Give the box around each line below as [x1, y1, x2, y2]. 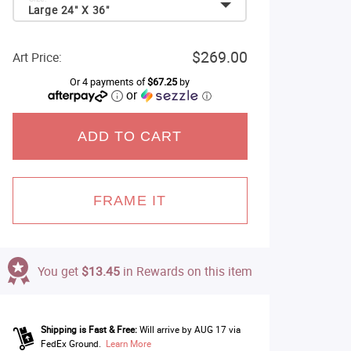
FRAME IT [93, 193, 166, 208]
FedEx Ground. [40, 338, 101, 349]
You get [37, 262, 81, 280]
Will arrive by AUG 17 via [139, 324, 241, 335]
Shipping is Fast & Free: [40, 324, 137, 335]
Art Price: [12, 49, 62, 66]
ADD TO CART [77, 128, 183, 144]
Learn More [105, 338, 151, 349]
